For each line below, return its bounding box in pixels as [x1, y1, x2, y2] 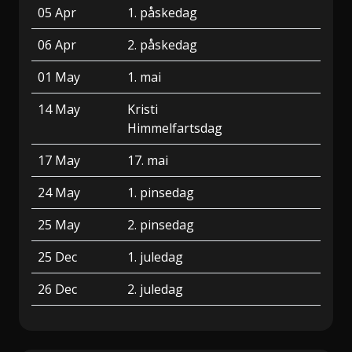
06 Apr [38, 36, 76, 53]
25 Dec [38, 248, 77, 266]
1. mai [127, 68, 161, 86]
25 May [38, 216, 80, 233]
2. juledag [127, 280, 183, 298]
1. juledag [127, 248, 183, 266]
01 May [38, 68, 80, 86]
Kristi [127, 101, 158, 118]
